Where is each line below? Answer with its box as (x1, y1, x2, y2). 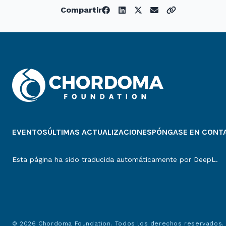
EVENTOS (12, 127, 47, 137)
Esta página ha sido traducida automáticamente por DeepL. (12, 155, 218, 164)
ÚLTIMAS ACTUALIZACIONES (47, 127, 152, 137)
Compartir (61, 5, 102, 15)
